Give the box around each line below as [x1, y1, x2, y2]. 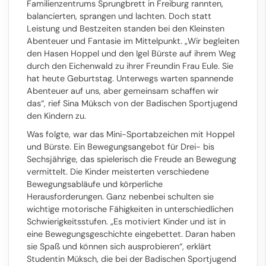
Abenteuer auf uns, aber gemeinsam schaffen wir [27, 85, 218, 96]
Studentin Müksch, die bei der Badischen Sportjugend [27, 254, 236, 264]
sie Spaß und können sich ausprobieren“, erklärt [27, 241, 211, 252]
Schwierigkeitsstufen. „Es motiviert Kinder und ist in [27, 216, 226, 227]
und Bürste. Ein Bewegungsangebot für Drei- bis [27, 141, 214, 152]
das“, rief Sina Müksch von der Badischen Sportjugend [27, 98, 237, 109]
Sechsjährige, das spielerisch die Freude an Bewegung [27, 154, 236, 164]
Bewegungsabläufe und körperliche [27, 179, 163, 189]
